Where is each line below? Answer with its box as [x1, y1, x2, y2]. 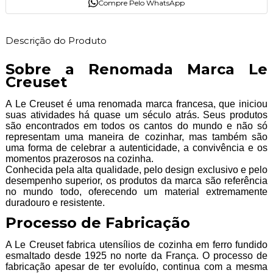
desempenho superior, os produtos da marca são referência [5, 175, 268, 186]
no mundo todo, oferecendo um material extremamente [5, 186, 268, 197]
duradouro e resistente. [5, 197, 105, 208]
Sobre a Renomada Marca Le [5, 60, 268, 79]
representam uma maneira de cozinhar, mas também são [5, 132, 268, 143]
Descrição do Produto [5, 35, 107, 47]
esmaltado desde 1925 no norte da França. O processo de [5, 250, 268, 261]
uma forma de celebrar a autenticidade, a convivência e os [5, 143, 268, 154]
